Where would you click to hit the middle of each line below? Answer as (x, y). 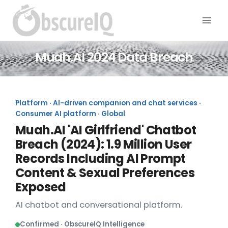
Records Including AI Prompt (101, 159)
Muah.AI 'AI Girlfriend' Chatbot (106, 130)
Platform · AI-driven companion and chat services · (108, 103)
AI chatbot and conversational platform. (99, 205)
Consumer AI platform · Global (70, 114)
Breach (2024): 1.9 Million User (104, 145)
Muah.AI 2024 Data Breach (114, 57)
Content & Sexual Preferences (105, 173)
